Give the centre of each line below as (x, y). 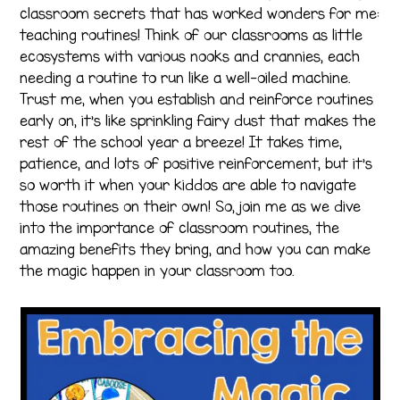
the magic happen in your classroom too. (157, 270)
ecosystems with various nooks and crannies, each (190, 56)
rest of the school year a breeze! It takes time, (181, 142)
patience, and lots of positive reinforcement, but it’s (196, 163)
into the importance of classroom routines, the (180, 227)
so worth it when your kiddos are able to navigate (188, 184)
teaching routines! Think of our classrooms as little (192, 34)
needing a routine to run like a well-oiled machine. (185, 77)
